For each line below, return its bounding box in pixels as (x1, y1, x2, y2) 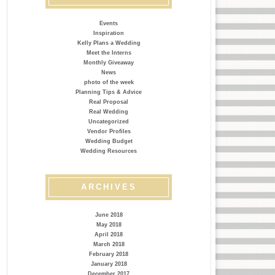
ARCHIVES (80, 182, 137, 192)
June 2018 (95, 212, 123, 218)
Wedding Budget (85, 138, 133, 144)
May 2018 (96, 222, 122, 228)
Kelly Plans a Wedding (77, 40, 141, 46)
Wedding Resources (80, 148, 137, 154)
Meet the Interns (86, 50, 131, 56)
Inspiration (93, 30, 124, 36)
